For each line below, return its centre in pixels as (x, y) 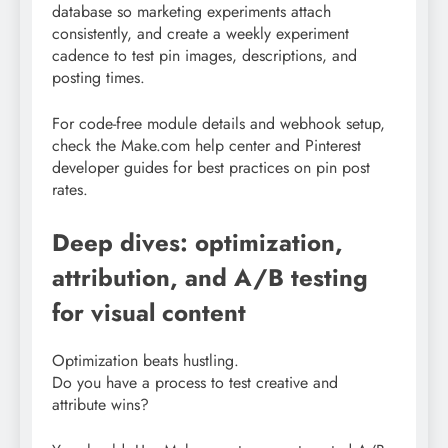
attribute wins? (100, 404)
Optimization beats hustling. (145, 360)
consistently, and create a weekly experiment (200, 33)
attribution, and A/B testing (210, 277)
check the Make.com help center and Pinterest (206, 145)
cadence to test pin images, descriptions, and (204, 55)
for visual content (149, 312)
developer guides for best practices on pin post (211, 167)
